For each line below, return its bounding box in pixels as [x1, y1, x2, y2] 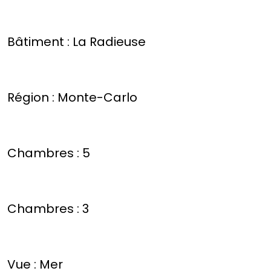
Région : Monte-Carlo [7, 89, 137, 106]
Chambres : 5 [7, 145, 90, 162]
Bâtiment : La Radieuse [7, 33, 146, 51]
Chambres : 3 [7, 200, 89, 218]
